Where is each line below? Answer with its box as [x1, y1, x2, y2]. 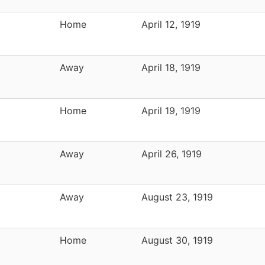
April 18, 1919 [141, 61, 201, 73]
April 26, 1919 [141, 147, 202, 160]
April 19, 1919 [141, 104, 201, 117]
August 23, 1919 [141, 190, 213, 203]
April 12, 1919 [141, 18, 201, 30]
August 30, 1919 [141, 234, 213, 246]
